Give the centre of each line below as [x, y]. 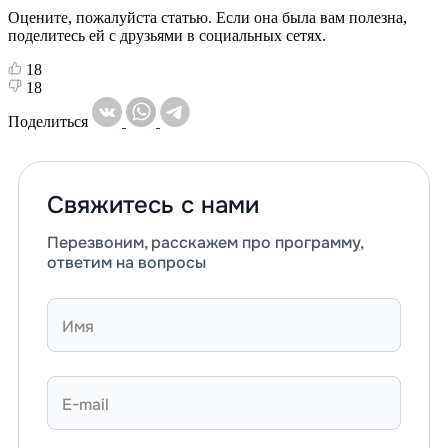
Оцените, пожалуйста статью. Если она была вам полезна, [207, 17]
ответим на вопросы [126, 262]
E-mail [85, 404]
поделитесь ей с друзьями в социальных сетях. [167, 35]
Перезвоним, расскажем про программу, [205, 242]
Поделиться [50, 121]
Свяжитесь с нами [153, 204]
